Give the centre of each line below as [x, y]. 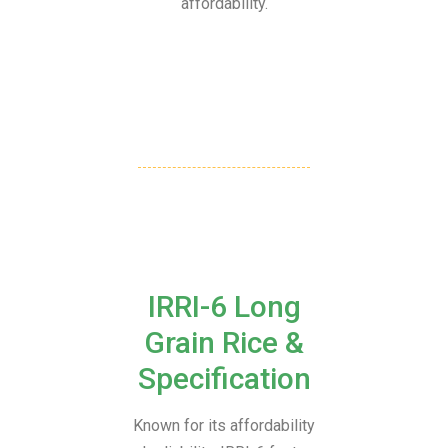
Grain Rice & [224, 343]
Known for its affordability [224, 426]
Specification [224, 379]
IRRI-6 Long [224, 307]
